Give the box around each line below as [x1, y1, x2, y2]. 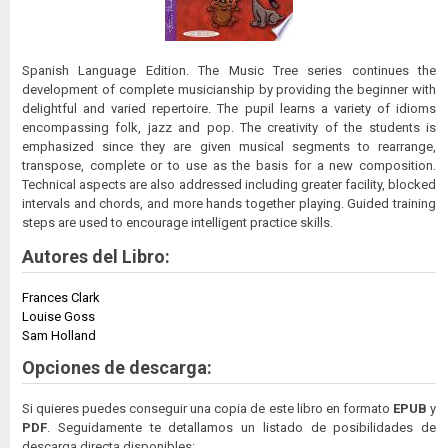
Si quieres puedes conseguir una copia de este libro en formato [22, 400, 393, 416]
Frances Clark [22, 289, 100, 305]
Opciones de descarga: [22, 356, 212, 378]
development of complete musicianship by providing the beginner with [22, 81, 436, 97]
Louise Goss [22, 308, 95, 324]
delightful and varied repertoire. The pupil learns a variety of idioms [22, 100, 436, 116]
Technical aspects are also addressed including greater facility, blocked [22, 176, 436, 192]
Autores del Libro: [22, 245, 170, 267]
